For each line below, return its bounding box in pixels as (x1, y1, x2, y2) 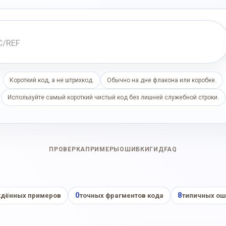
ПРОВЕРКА (49, 146, 86, 153)
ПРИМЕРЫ (85, 146, 120, 153)
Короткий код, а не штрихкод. (10, 77, 94, 84)
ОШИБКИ (120, 146, 150, 153)
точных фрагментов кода (79, 192, 163, 199)
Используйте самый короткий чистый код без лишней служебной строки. (7, 94, 219, 101)
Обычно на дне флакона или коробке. (107, 77, 216, 84)
